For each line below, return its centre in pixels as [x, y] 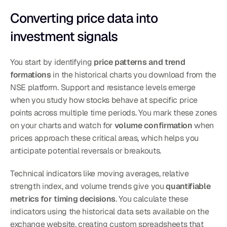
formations [31, 75]
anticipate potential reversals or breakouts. [86, 151]
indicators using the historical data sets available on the [110, 212]
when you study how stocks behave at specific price [104, 100]
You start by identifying [52, 62]
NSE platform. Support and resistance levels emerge [103, 88]
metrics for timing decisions [63, 199]
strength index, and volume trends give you [88, 186]
